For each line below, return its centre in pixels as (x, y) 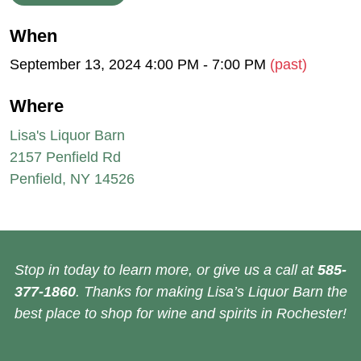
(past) (288, 65)
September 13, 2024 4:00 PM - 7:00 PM (140, 65)
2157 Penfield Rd (65, 157)
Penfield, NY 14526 (72, 178)
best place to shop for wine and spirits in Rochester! (180, 313)
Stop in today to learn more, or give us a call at (166, 270)
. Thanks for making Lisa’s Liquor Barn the (211, 291)
